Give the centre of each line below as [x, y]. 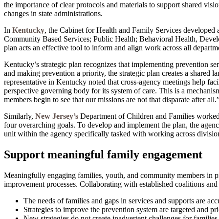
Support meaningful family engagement [103, 154]
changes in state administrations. [53, 13]
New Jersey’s [57, 116]
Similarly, [20, 116]
